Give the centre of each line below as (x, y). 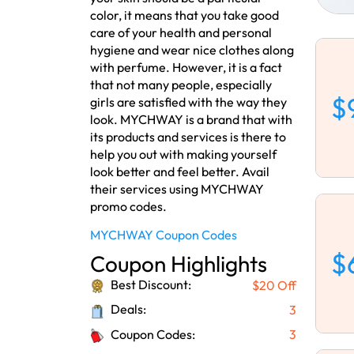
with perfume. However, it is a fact (186, 68)
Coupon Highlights (179, 264)
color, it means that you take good (185, 15)
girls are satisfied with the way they (188, 102)
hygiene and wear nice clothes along (192, 50)
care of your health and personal (181, 33)
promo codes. (128, 207)
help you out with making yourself (183, 154)
